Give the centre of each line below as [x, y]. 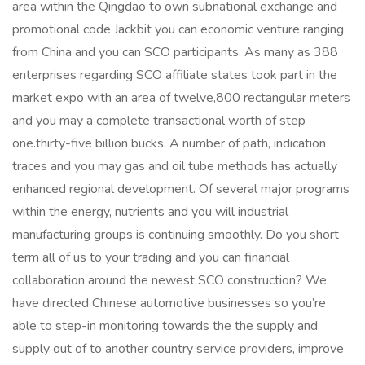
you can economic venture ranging [248, 29]
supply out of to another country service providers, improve [178, 349]
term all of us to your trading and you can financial [151, 257]
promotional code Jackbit [82, 29]
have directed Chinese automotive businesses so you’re [169, 303]
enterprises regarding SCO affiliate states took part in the [175, 75]
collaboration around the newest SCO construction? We [169, 280]
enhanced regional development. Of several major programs [181, 189]
